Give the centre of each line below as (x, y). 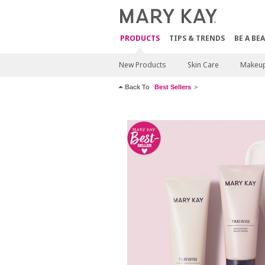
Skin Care (203, 65)
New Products (142, 65)
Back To (137, 87)
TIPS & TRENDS (197, 38)
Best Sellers (172, 87)
